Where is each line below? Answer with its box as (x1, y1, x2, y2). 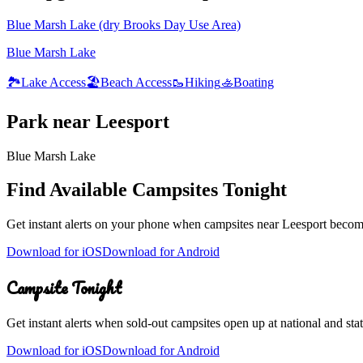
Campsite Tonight (6, 275, 122, 301)
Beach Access (100, 75, 172, 89)
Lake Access (21, 75, 86, 89)
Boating (233, 75, 274, 89)
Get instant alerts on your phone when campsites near (6, 217, 282, 232)
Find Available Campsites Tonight (6, 179, 287, 201)
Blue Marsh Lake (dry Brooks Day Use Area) (6, 17, 241, 32)
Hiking (185, 75, 220, 89)
